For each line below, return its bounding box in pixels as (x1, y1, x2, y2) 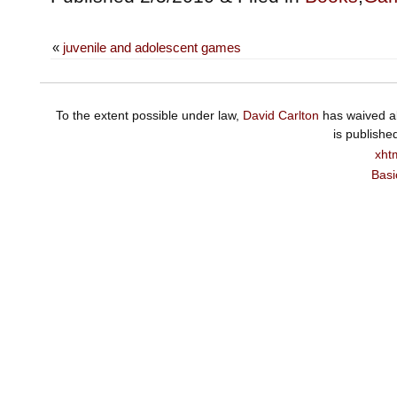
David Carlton (242, 107, 319, 122)
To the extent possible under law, (55, 107, 243, 122)
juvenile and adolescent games (62, 40, 241, 56)
